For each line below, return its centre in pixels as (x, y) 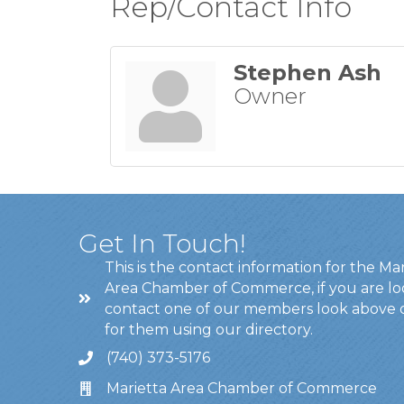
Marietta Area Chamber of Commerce (242, 389)
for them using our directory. (209, 330)
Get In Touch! (162, 244)
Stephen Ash (308, 73)
